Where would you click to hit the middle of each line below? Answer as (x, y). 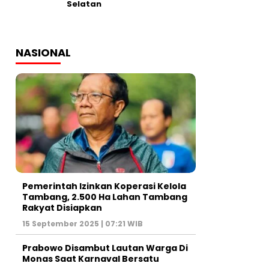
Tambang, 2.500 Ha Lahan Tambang (105, 197)
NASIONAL (43, 52)
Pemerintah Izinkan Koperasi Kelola (104, 186)
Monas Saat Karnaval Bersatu (91, 259)
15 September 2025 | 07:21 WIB (83, 224)
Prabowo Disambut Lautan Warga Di (105, 248)
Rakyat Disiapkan (62, 208)
